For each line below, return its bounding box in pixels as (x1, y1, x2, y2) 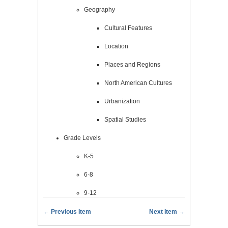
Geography (84, 6, 115, 14)
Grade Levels (64, 134, 101, 142)
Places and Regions (104, 61, 160, 69)
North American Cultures (104, 79, 172, 87)
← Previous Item (43, 208, 91, 216)
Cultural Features (104, 24, 152, 32)
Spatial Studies (104, 116, 146, 124)
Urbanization (104, 98, 140, 105)
